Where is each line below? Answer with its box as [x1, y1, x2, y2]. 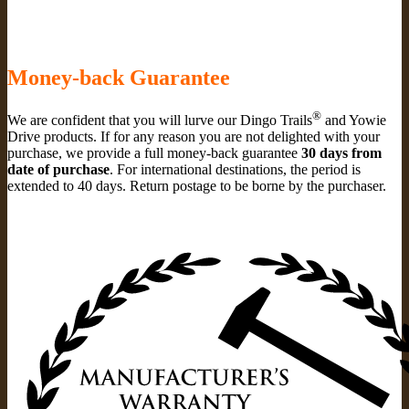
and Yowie [321, 111, 386, 128]
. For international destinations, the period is [110, 161, 361, 177]
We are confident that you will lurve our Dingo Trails [7, 111, 312, 128]
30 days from [301, 144, 382, 161]
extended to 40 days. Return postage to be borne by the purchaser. [7, 177, 386, 194]
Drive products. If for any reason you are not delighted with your [7, 128, 380, 144]
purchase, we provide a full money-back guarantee [7, 144, 301, 161]
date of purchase [7, 161, 110, 177]
